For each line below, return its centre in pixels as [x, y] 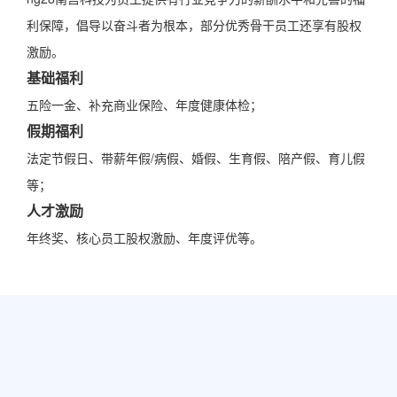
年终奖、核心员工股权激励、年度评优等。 [144, 237]
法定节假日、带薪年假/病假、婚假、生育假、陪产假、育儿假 [196, 157]
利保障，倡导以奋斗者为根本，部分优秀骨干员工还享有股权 [194, 24]
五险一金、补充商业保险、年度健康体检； [144, 104]
